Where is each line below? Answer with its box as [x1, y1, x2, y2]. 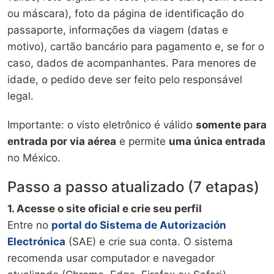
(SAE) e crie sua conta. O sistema [65, 235, 233, 248]
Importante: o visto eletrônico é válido [7, 118, 196, 131]
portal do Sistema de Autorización [51, 218, 226, 231]
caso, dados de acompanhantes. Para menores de [7, 56, 256, 69]
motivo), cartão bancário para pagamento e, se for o [7, 40, 264, 53]
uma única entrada [169, 135, 265, 147]
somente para [196, 118, 267, 131]
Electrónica [7, 235, 65, 248]
